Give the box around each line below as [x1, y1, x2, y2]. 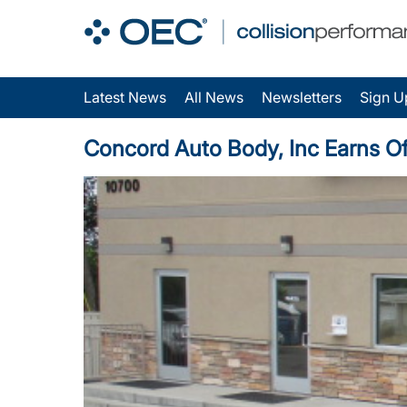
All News [184, 88, 243, 106]
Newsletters [262, 88, 342, 106]
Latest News [84, 88, 166, 106]
